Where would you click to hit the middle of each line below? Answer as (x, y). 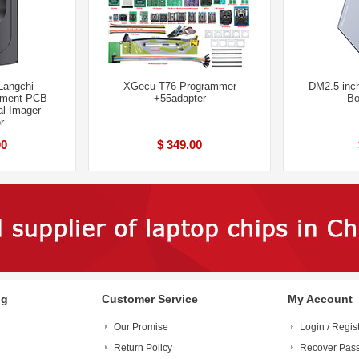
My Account (320, 299)
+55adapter (179, 98)
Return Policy (143, 348)
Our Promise (141, 327)
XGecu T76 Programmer (179, 86)
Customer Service (150, 299)
